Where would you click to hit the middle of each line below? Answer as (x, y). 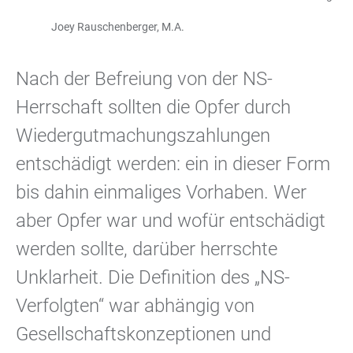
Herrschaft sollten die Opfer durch (153, 107)
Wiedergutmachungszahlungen (143, 136)
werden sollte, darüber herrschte (147, 249)
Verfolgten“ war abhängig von (135, 306)
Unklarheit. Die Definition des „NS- (153, 277)
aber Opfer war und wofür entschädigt (171, 221)
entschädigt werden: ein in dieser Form (173, 164)
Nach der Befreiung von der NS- (144, 79)
